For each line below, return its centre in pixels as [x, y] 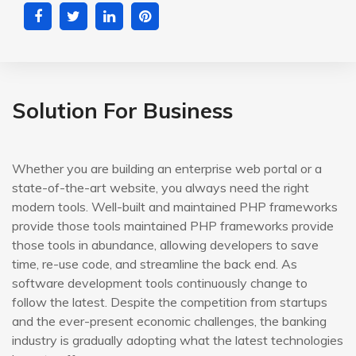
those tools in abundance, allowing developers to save [165, 245]
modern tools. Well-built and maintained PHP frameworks [175, 207]
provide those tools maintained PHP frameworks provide [173, 226]
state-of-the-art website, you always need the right [161, 188]
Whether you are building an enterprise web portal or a [167, 169]
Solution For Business [122, 111]
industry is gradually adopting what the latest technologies [178, 341]
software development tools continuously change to [160, 283]
